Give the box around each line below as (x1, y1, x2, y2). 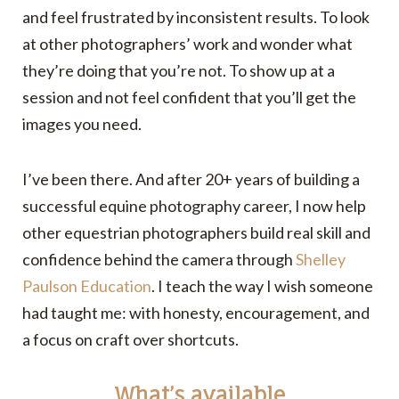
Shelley (296, 249, 346, 270)
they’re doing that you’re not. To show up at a (22, 61, 335, 81)
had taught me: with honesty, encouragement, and (22, 303, 370, 323)
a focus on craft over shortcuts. (22, 330, 239, 350)
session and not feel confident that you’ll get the (22, 87, 356, 108)
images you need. (22, 114, 142, 134)
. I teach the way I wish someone (151, 276, 373, 297)
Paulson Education (22, 276, 151, 297)
